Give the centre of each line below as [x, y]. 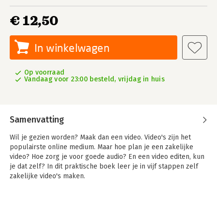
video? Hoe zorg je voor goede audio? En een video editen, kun [107, 157]
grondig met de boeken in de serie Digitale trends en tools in [105, 202]
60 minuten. [28, 212]
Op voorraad [45, 72]
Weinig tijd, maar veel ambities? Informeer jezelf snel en [98, 193]
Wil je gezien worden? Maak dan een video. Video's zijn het [100, 137]
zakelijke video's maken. [47, 176]
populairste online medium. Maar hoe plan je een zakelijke [101, 147]
